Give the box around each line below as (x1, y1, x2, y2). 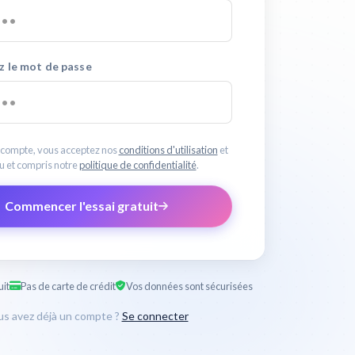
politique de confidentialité (78, 158, 197, 171)
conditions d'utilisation (118, 143, 218, 156)
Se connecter (121, 308, 189, 323)
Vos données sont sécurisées (125, 279, 253, 292)
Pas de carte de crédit (20, 279, 116, 292)
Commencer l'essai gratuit (4, 198, 158, 214)
